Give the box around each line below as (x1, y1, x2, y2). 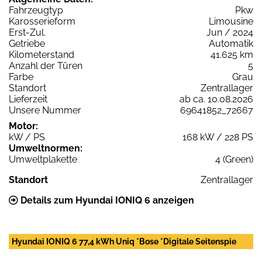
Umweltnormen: (9, 142, 82, 154)
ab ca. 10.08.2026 (180, 93, 253, 105)
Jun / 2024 (206, 26, 253, 38)
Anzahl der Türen (9, 60, 82, 71)
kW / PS (9, 131, 45, 143)
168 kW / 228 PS (182, 131, 253, 143)
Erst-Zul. (9, 26, 46, 38)
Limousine (209, 15, 253, 27)
